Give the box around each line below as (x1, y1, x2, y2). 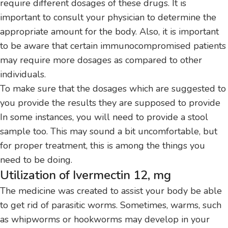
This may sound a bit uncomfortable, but (50, 125, 217, 138)
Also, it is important (139, 25, 219, 38)
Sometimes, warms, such (120, 199, 221, 212)
